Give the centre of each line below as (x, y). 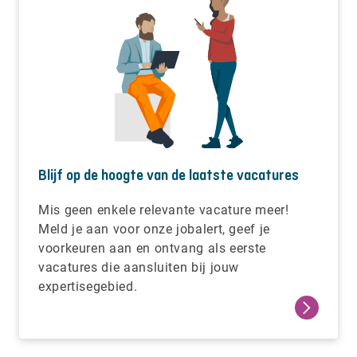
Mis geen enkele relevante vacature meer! (164, 210)
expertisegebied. (88, 286)
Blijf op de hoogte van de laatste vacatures (169, 175)
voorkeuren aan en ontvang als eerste (153, 248)
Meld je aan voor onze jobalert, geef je (154, 229)
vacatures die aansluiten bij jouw (139, 267)
